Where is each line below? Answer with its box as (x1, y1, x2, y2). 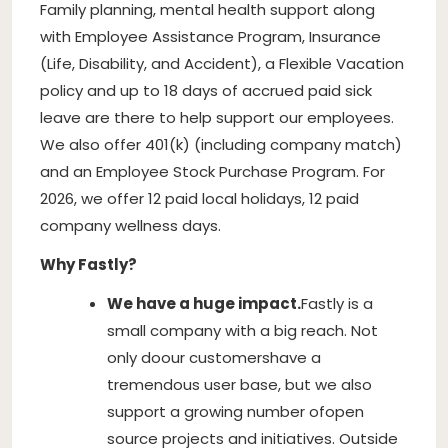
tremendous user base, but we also (107, 373, 372, 395)
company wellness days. (40, 214, 221, 236)
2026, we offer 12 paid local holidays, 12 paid (40, 187, 359, 209)
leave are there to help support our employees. (40, 106, 394, 128)
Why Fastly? (40, 253, 137, 275)
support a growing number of (107, 400, 325, 422)
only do (107, 346, 161, 368)
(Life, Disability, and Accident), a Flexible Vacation (40, 52, 404, 74)
